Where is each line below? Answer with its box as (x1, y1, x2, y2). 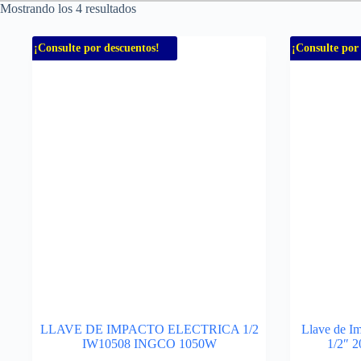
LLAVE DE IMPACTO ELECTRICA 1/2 (39, 322, 259, 336)
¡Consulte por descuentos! (34, 42, 160, 54)
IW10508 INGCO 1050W (81, 337, 217, 351)
